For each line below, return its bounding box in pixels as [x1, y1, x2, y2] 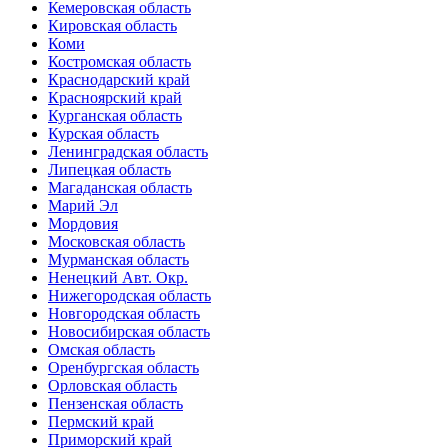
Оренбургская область [48, 358, 199, 376]
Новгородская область [48, 304, 200, 322]
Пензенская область [48, 394, 183, 412]
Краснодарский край [48, 70, 190, 88]
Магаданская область [48, 178, 192, 196]
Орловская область [48, 376, 177, 394]
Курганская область [48, 106, 182, 124]
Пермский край [48, 412, 154, 430]
